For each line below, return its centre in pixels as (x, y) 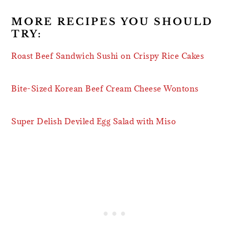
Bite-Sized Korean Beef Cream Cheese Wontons (105, 88)
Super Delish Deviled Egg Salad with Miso (94, 121)
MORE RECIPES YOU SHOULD (112, 21)
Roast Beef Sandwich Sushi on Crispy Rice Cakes (108, 55)
